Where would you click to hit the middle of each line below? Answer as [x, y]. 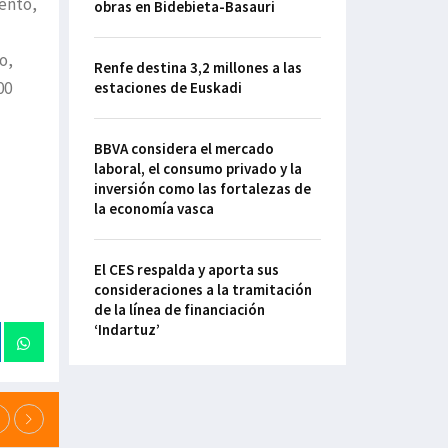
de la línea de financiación [179, 310]
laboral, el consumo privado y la [197, 169]
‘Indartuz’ [126, 330]
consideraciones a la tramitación [202, 290]
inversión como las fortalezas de [202, 189]
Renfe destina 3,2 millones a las [197, 68]
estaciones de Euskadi [167, 88]
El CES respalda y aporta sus [186, 270]
